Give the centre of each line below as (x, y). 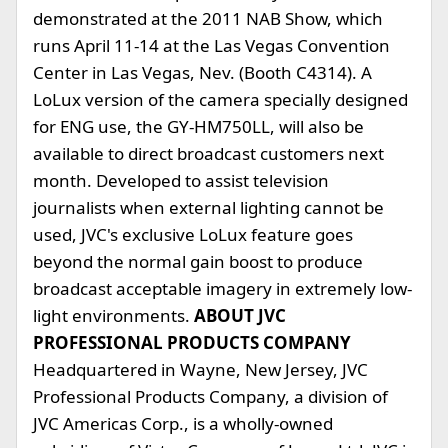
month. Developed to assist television (181, 180)
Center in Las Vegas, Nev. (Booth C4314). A (202, 72)
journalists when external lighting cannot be (208, 207)
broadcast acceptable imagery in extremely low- (222, 288)
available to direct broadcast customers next (208, 153)
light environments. (113, 315)
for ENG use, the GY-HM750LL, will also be (198, 126)
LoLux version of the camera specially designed (220, 99)
